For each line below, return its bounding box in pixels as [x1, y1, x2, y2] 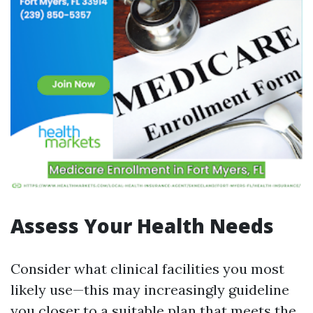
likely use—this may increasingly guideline [10, 281, 289, 298]
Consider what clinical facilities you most [10, 260, 284, 277]
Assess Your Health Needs [10, 212, 274, 239]
